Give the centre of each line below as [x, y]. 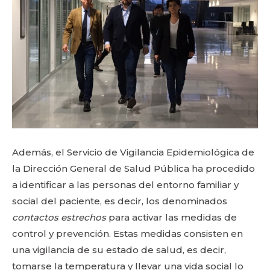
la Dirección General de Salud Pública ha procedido [133, 168]
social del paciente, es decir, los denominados [120, 201]
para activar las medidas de [173, 217]
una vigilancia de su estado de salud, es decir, [119, 250]
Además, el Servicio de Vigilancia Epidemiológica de [133, 152]
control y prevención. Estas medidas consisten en [127, 234]
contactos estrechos [60, 217]
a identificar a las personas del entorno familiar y [125, 185]
